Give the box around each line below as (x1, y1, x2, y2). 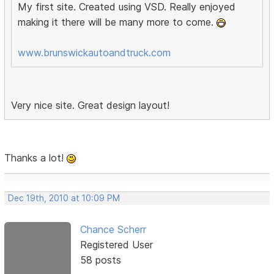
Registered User (80, 238, 153, 251)
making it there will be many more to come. (18, 15, 217, 28)
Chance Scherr (80, 223, 146, 235)
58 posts (80, 253, 121, 266)
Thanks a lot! (4, 151, 67, 164)
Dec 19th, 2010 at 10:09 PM (8, 193, 120, 203)
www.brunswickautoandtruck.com (18, 46, 171, 59)
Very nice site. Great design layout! (11, 98, 170, 111)
